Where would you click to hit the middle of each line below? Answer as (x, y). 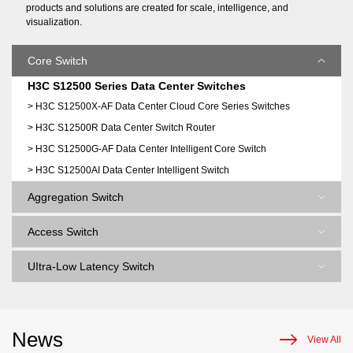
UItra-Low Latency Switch (91, 266)
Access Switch (63, 232)
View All (324, 340)
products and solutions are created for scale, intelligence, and (157, 8)
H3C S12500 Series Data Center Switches (137, 86)
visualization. (54, 22)
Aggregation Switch (76, 197)
